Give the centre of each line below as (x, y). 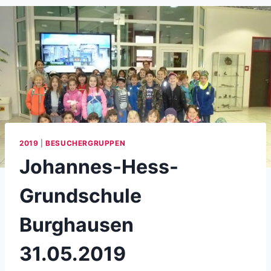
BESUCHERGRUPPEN (86, 143)
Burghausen (77, 225)
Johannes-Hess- (99, 167)
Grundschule (80, 196)
